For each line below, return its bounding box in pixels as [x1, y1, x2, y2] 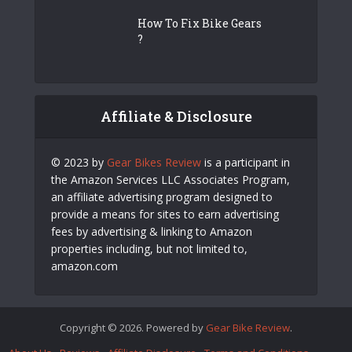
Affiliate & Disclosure [100, 107, 252, 126]
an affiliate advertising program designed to [51, 189, 273, 205]
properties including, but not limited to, [51, 241, 247, 257]
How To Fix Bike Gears [137, 16, 262, 31]
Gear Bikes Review [107, 155, 201, 170]
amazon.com [51, 258, 118, 274]
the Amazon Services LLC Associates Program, [51, 172, 290, 188]
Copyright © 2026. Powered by [60, 321, 206, 335]
